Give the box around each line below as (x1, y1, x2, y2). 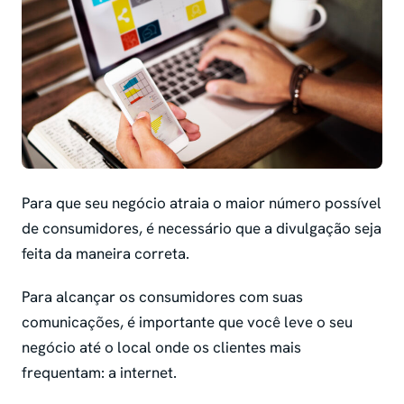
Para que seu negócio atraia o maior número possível (22, 192, 381, 213)
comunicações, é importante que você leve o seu (22, 311, 353, 332)
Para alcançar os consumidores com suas (22, 286, 303, 307)
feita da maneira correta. (22, 243, 193, 263)
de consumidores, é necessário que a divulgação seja (22, 217, 381, 238)
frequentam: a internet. (22, 362, 180, 382)
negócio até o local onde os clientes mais (22, 336, 301, 357)
